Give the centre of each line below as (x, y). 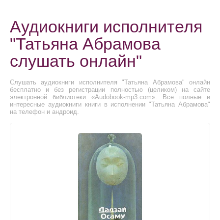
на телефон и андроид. (44, 112)
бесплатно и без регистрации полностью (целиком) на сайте (110, 90)
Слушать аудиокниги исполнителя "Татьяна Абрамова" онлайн (110, 82)
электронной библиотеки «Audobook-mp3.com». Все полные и (110, 97)
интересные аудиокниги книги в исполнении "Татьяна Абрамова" (110, 104)
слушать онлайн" (76, 61)
